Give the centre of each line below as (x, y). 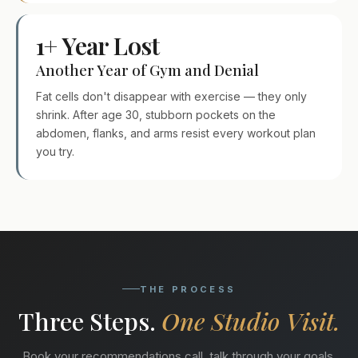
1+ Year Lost (98, 45)
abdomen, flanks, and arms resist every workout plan (176, 133)
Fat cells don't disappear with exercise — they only (171, 96)
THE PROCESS (188, 289)
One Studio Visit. (251, 320)
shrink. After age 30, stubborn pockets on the (156, 114)
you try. (55, 151)
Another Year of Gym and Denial (147, 70)
